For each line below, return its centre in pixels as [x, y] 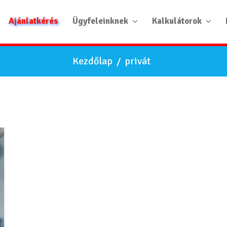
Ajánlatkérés [33, 21]
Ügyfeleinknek [100, 21]
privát [138, 61]
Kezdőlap [92, 61]
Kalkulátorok [177, 21]
